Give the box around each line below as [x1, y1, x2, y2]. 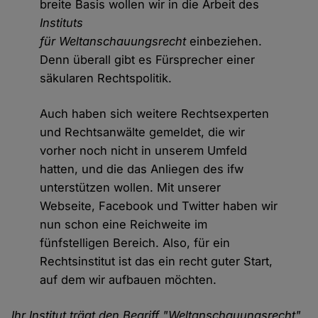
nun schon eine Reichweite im [40, 217, 208, 232]
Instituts [40, 16, 84, 31]
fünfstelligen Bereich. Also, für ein [40, 236, 231, 251]
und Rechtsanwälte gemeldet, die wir [40, 125, 246, 140]
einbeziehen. [186, 34, 263, 49]
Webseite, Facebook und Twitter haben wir [40, 199, 278, 214]
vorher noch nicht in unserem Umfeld [40, 143, 248, 158]
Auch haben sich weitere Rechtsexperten [40, 106, 270, 121]
